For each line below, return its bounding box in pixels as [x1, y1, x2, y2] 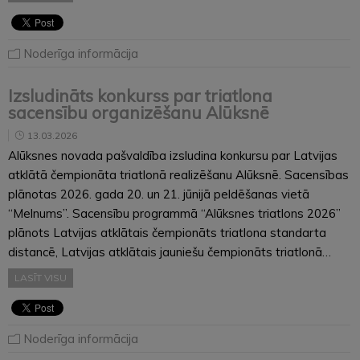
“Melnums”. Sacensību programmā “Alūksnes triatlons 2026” [8, 205, 341, 221]
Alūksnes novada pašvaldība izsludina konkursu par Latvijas [8, 147, 337, 163]
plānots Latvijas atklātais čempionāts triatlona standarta [8, 224, 326, 240]
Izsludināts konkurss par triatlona [8, 84, 272, 106]
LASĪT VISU [14, 271, 67, 284]
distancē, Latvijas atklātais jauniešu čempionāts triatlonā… [8, 243, 331, 260]
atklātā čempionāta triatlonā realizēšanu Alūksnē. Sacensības [8, 166, 349, 182]
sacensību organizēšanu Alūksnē [8, 101, 269, 123]
